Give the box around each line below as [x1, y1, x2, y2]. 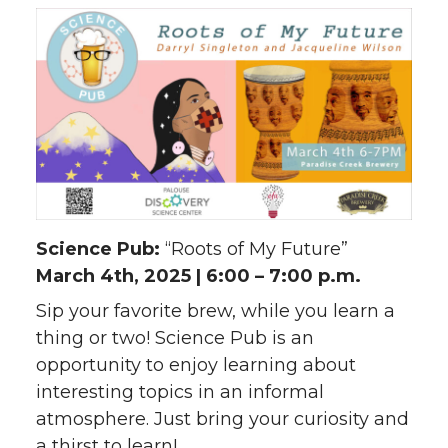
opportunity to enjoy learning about [36, 353, 356, 376]
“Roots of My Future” [165, 237, 348, 260]
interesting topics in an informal [36, 380, 324, 403]
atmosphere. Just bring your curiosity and [36, 407, 409, 430]
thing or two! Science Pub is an [36, 326, 314, 349]
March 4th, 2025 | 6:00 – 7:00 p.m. [36, 264, 361, 287]
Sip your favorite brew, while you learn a [36, 299, 395, 322]
